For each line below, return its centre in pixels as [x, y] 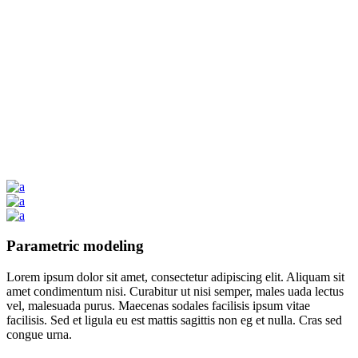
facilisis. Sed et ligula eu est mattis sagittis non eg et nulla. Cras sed [174, 320]
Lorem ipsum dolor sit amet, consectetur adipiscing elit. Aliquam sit [175, 276]
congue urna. [39, 334]
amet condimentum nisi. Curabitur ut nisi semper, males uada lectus [175, 291]
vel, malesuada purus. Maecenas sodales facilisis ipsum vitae [158, 305]
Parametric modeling [75, 246]
